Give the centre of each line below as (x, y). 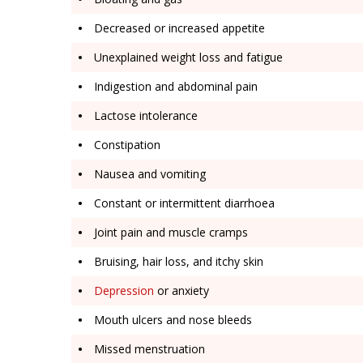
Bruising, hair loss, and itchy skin (177, 261)
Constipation (126, 144)
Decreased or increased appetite (178, 28)
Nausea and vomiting (148, 173)
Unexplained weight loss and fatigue (187, 57)
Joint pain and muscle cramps (169, 232)
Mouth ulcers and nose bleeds (171, 319)
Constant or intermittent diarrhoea (183, 203)
